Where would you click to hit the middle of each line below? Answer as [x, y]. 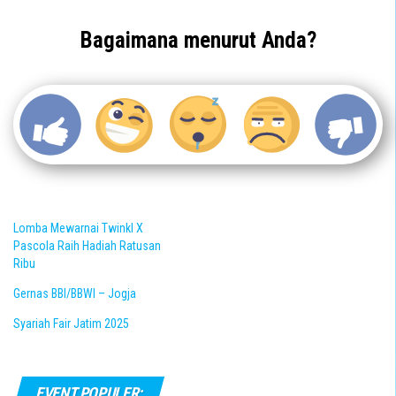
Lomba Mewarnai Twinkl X [78, 228]
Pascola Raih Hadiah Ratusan [87, 246]
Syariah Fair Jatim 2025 [71, 324]
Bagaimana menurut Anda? [198, 40]
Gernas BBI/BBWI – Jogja [75, 293]
